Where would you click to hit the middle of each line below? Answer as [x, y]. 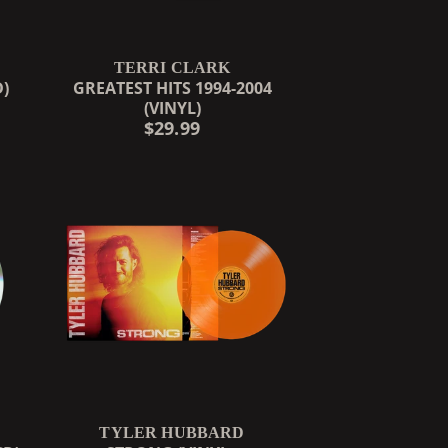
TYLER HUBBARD [172, 432]
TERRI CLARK [172, 67]
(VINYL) [172, 107]
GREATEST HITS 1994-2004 [172, 87]
